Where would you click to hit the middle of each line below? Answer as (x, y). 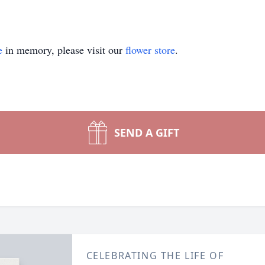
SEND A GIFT (147, 132)
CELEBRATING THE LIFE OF (155, 256)
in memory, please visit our (64, 50)
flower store (150, 50)
